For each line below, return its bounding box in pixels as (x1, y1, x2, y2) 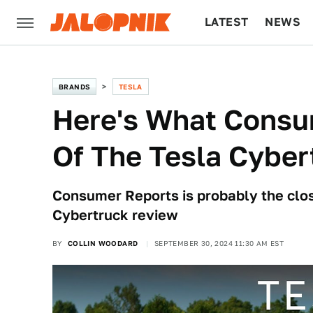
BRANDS (59, 82, 91, 91)
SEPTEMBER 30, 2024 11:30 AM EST (154, 239, 284, 247)
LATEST (205, 15, 249, 29)
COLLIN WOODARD (67, 239, 138, 247)
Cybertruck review (52, 207, 178, 224)
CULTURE (205, 60, 259, 73)
